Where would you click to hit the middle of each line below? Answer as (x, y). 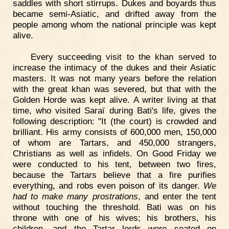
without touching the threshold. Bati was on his (114, 207)
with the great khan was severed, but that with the (114, 89)
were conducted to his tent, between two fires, (114, 164)
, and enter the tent (177, 196)
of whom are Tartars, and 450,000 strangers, (114, 142)
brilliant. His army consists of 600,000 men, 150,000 (114, 132)
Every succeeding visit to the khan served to (123, 56)
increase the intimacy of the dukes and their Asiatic (114, 67)
